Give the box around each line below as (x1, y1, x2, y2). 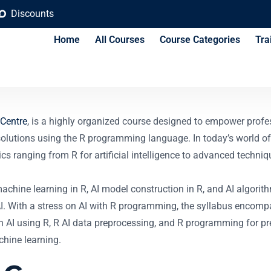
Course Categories (160, 34, 240, 45)
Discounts (10, 8, 54, 19)
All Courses (95, 34, 145, 45)
